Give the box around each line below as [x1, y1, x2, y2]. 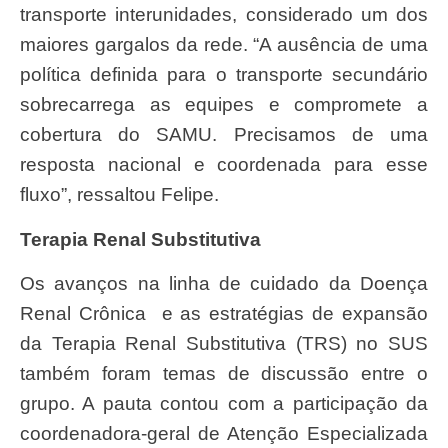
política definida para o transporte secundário [20, 64, 428, 86]
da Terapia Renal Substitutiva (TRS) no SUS [20, 333, 428, 355]
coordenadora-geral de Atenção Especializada [20, 423, 428, 445]
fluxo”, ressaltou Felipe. [20, 184, 219, 206]
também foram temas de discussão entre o [20, 363, 428, 385]
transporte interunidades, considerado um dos [20, 4, 428, 26]
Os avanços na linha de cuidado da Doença [20, 273, 35, 295]
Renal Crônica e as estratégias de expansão [20, 303, 428, 325]
